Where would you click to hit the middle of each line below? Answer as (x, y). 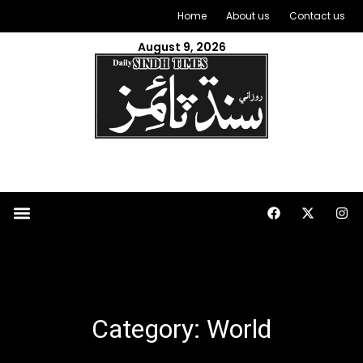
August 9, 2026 (181, 47)
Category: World (181, 329)
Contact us (317, 16)
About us (248, 16)
